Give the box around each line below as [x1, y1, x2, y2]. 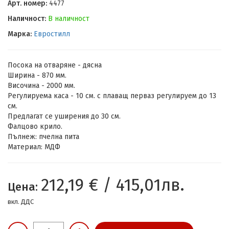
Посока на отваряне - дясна [8, 61, 102, 70]
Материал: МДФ [8, 143, 60, 152]
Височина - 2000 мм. [8, 81, 75, 90]
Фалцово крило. [8, 122, 62, 131]
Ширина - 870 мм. [8, 71, 66, 80]
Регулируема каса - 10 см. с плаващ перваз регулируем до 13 [8, 91, 216, 101]
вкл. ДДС [8, 198, 34, 206]
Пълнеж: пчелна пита [8, 132, 79, 142]
